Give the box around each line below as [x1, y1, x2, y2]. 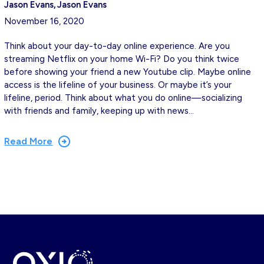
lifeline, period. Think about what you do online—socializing [4, 93, 243, 104]
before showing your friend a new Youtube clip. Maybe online [4, 67, 252, 78]
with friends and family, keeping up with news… [4, 105, 194, 117]
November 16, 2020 [4, 16, 85, 27]
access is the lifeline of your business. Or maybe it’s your [4, 80, 232, 91]
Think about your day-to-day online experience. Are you [4, 41, 230, 52]
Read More [4, 136, 53, 147]
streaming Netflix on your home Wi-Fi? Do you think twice [4, 54, 240, 65]
